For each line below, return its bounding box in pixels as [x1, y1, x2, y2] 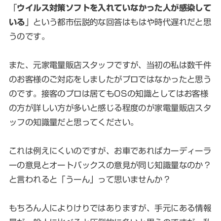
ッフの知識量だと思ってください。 [8, 117, 139, 126]
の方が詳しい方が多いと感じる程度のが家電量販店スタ [8, 103, 212, 112]
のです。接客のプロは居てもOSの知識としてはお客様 [8, 89, 209, 98]
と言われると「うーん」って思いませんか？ [8, 175, 171, 184]
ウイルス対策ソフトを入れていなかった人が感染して [17, 3, 212, 12]
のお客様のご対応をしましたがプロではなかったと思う [8, 74, 212, 83]
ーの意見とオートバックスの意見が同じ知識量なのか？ [8, 160, 212, 169]
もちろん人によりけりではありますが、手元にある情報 [8, 203, 212, 212]
